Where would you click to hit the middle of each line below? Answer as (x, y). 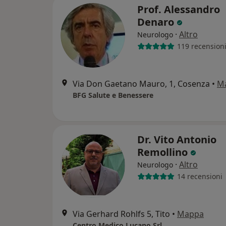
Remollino (164, 152)
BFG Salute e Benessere (113, 95)
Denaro (157, 22)
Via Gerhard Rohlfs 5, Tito (121, 214)
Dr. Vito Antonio (177, 139)
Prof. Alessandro (179, 9)
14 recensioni (200, 177)
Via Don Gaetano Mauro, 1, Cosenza (141, 83)
